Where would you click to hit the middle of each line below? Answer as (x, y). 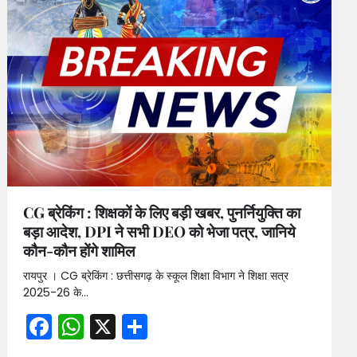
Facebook (113, 326)
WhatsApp (150, 326)
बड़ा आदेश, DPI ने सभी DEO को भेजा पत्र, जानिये (160, 231)
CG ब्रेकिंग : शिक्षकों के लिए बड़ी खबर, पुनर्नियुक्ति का (162, 212)
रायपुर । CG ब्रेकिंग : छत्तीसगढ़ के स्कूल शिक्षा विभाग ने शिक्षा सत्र (156, 275)
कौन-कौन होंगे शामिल (79, 250)
